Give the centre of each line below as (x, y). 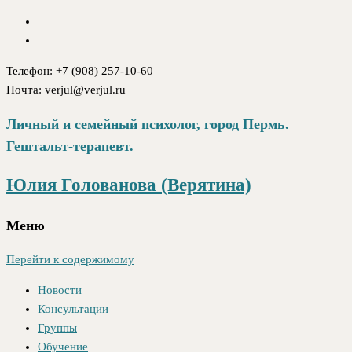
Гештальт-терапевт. (70, 146)
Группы (57, 328)
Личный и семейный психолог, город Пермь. (148, 124)
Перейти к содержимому (70, 260)
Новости (60, 290)
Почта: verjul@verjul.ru (66, 90)
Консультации (73, 309)
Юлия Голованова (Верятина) (129, 185)
